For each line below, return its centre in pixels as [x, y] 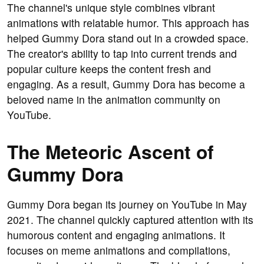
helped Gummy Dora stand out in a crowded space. [128, 38]
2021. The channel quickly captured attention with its [130, 220]
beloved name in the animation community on [114, 100]
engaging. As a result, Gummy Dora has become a [126, 84]
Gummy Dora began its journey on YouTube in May [127, 204]
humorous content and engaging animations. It [116, 235]
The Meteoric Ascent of [110, 152]
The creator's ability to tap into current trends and [122, 54]
